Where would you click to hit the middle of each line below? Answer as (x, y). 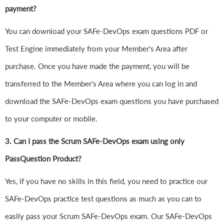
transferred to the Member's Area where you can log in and (101, 84)
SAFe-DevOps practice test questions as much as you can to (103, 199)
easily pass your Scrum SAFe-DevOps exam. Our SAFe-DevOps (108, 216)
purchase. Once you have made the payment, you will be (97, 66)
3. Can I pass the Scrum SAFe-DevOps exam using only (95, 141)
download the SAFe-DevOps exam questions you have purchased (112, 101)
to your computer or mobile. (51, 119)
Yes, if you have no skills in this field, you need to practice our (106, 181)
